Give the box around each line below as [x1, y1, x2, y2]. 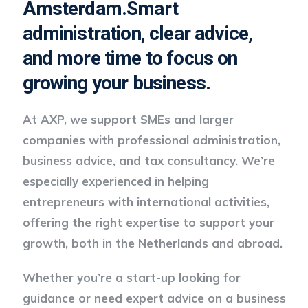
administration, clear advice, [22, 21, 253, 45]
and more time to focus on [22, 46, 238, 69]
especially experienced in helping [22, 173, 209, 188]
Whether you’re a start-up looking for [22, 269, 241, 285]
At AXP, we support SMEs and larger [22, 111, 234, 126]
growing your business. [22, 71, 211, 94]
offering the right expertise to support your [22, 214, 274, 230]
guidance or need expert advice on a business [22, 290, 286, 305]
